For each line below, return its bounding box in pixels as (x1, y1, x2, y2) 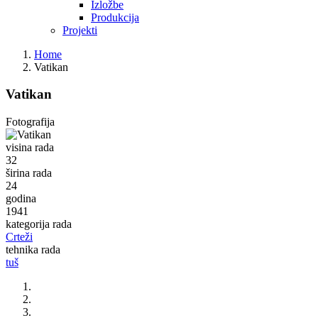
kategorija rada (6, 218, 72, 231)
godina (6, 192, 36, 205)
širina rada (6, 167, 52, 180)
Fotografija (6, 116, 55, 128)
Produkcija (91, 11, 139, 23)
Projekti (62, 23, 97, 36)
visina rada (6, 141, 54, 154)
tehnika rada (6, 243, 60, 256)
